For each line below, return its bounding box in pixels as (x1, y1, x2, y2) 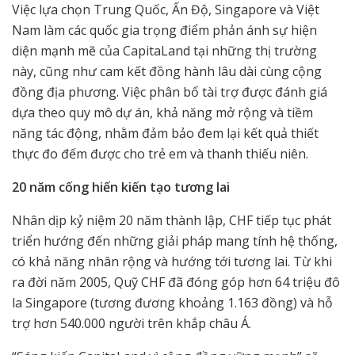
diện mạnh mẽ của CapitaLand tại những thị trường (12, 42, 317, 60)
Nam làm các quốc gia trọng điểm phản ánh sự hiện (12, 21, 317, 40)
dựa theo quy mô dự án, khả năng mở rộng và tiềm (12, 104, 313, 122)
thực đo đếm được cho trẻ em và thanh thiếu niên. (12, 145, 315, 163)
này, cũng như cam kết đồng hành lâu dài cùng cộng (12, 63, 322, 81)
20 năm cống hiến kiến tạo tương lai (12, 178, 230, 197)
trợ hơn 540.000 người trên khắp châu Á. (12, 315, 254, 333)
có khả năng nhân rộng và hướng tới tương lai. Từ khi (12, 253, 332, 271)
